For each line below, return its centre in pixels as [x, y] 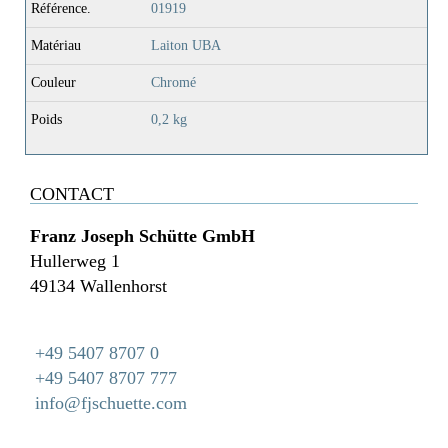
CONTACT [72, 194]
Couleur [53, 83]
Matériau [56, 46]
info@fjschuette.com [111, 403]
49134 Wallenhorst [98, 286]
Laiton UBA [186, 46]
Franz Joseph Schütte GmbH [142, 236]
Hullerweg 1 [75, 261]
